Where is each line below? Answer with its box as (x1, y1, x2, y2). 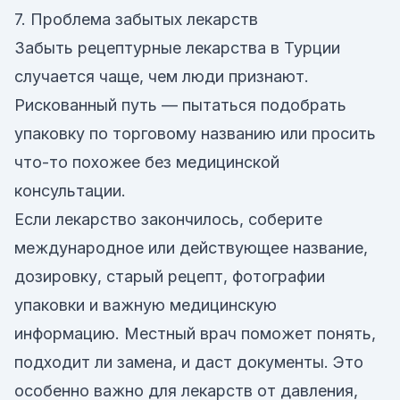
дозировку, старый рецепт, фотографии (14, 267, 325, 286)
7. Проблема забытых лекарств (14, 10, 258, 29)
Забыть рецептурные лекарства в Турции (14, 38, 340, 57)
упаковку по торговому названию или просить (14, 124, 376, 143)
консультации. (14, 181, 126, 200)
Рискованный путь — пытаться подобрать (14, 96, 346, 114)
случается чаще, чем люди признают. (14, 67, 309, 86)
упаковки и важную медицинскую (14, 296, 277, 314)
